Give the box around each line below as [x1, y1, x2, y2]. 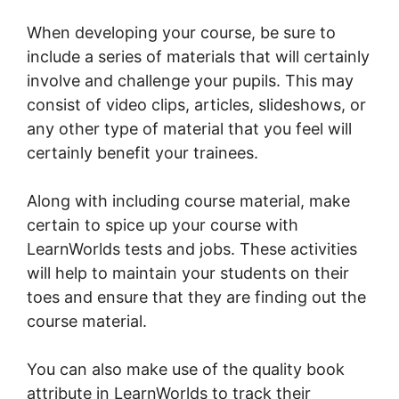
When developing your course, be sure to [27, 23, 336, 43]
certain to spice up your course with [27, 216, 298, 235]
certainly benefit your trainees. [27, 143, 258, 163]
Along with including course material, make [27, 191, 350, 211]
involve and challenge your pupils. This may [27, 71, 354, 91]
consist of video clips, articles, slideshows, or [27, 95, 366, 115]
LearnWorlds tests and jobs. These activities [27, 240, 357, 259]
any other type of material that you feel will [27, 119, 352, 139]
